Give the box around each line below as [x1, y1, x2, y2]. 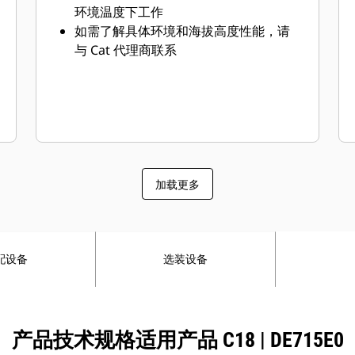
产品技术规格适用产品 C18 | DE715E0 [11, 328, 344, 352]
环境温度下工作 [74, 3, 164, 21]
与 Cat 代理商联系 [74, 41, 177, 59]
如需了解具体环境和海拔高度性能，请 [74, 22, 291, 40]
